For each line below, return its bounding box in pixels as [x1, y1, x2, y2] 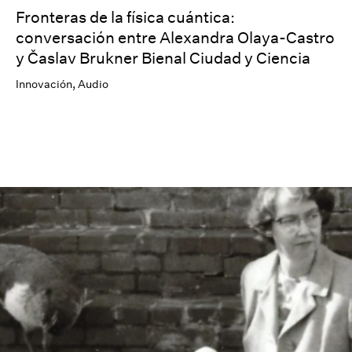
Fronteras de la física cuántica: [16, 5, 235, 27]
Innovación [16, 75, 72, 91]
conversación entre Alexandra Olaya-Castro [16, 26, 335, 47]
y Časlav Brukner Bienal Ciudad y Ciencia [16, 46, 310, 68]
